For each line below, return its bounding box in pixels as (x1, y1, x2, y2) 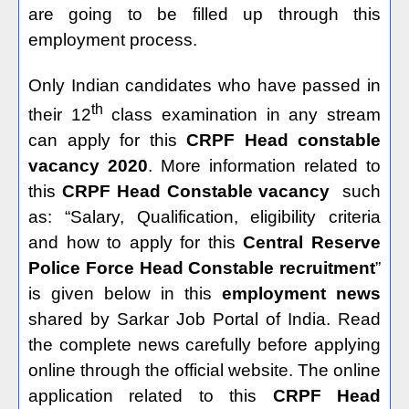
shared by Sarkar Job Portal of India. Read (28, 309, 381, 330)
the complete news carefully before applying (28, 335, 381, 355)
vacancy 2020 (28, 156, 148, 176)
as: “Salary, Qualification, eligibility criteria (28, 207, 381, 227)
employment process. (28, 30, 197, 49)
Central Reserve (243, 233, 382, 253)
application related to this (28, 386, 273, 406)
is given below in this (28, 284, 222, 304)
